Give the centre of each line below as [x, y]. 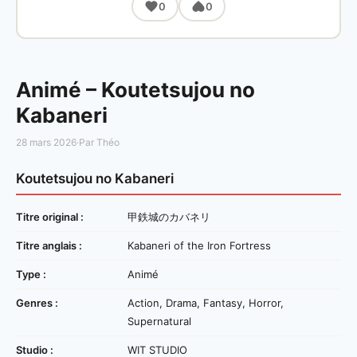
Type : [31, 275]
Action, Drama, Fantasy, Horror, [206, 303]
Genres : [37, 303]
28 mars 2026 [46, 143]
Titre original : [50, 217]
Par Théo [99, 143]
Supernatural [159, 322]
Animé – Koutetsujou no [135, 90]
